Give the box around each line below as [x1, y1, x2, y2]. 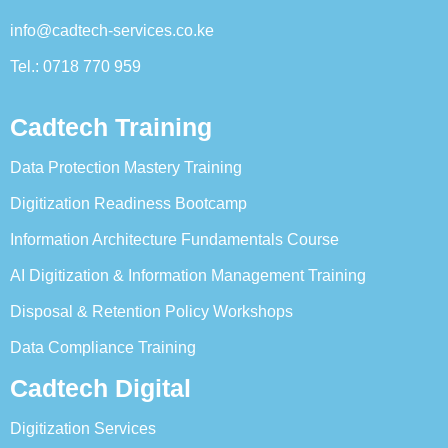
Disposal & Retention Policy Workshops [10, 303, 293, 320]
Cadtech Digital [10, 374, 191, 402]
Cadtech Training [10, 113, 212, 141]
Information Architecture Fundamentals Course [10, 231, 339, 248]
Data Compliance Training [10, 339, 196, 356]
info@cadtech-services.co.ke [10, 22, 214, 39]
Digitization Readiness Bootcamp [10, 195, 247, 212]
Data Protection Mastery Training [10, 159, 242, 176]
